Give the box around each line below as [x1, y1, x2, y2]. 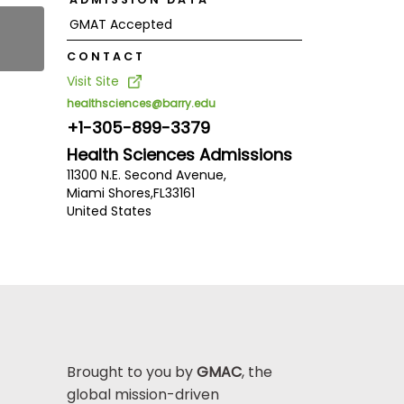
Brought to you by [66, 362, 197, 383]
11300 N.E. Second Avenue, [66, 165, 226, 184]
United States [66, 201, 151, 220]
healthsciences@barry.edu [66, 95, 216, 111]
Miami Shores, [66, 183, 153, 202]
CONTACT [66, 49, 145, 65]
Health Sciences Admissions [66, 142, 292, 166]
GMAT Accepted [69, 15, 172, 34]
